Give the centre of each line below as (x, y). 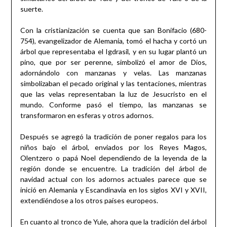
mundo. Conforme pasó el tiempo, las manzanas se (113, 105)
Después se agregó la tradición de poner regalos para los (113, 137)
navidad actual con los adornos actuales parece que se (113, 179)
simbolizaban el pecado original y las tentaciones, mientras (113, 84)
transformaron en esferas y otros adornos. (87, 116)
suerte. (31, 9)
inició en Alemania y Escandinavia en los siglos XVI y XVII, (113, 190)
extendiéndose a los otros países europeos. (89, 201)
